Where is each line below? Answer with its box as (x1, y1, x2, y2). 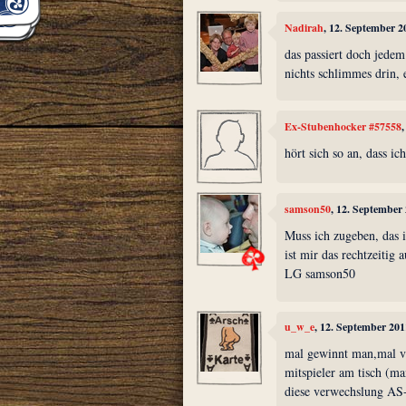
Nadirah (285, 19, 324, 35)
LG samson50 (285, 265, 356, 283)
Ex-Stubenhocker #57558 (285, 118, 402, 134)
